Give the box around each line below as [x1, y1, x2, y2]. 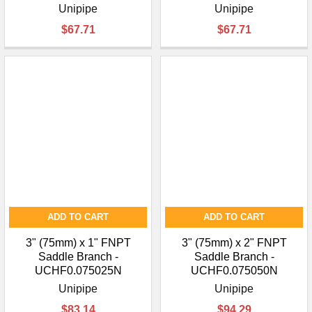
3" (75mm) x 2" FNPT [181, 237, 287, 249]
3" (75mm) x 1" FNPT [25, 237, 131, 249]
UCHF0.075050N [190, 265, 278, 277]
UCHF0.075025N [34, 265, 122, 277]
